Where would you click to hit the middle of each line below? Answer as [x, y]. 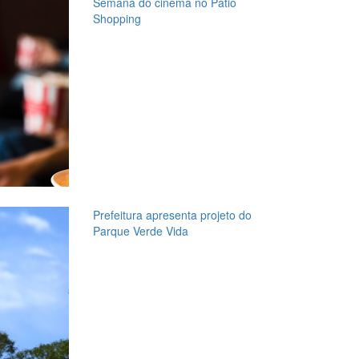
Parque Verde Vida [140, 230]
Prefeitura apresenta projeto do [172, 214]
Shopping [117, 18]
